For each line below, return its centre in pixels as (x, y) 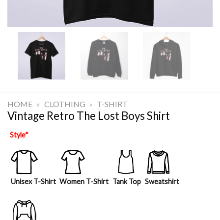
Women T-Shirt (84, 181)
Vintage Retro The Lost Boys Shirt (89, 115)
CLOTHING (65, 104)
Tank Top (126, 181)
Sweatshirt (162, 181)
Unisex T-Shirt (33, 181)
